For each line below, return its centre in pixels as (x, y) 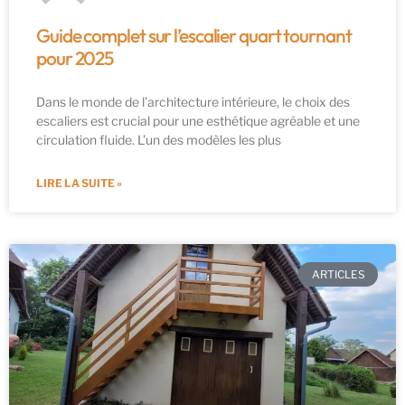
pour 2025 (75, 58)
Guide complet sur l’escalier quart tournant (194, 36)
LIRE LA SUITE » (79, 184)
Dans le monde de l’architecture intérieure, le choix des (193, 102)
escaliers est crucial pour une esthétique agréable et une (198, 121)
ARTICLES (338, 274)
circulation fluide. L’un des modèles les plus (159, 140)
